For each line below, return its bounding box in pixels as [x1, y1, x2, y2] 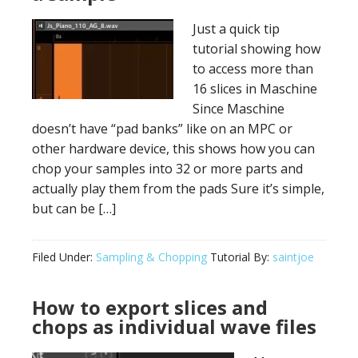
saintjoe [272, 249, 314, 265]
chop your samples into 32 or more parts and [32, 160, 303, 177]
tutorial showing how [193, 40, 320, 58]
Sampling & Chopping [96, 249, 207, 265]
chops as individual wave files [32, 313, 316, 340]
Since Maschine [193, 100, 284, 117]
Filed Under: [32, 249, 96, 265]
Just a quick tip [193, 20, 280, 38]
